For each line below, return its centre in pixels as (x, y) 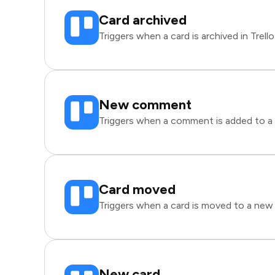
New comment (145, 105)
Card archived (143, 20)
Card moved (137, 189)
